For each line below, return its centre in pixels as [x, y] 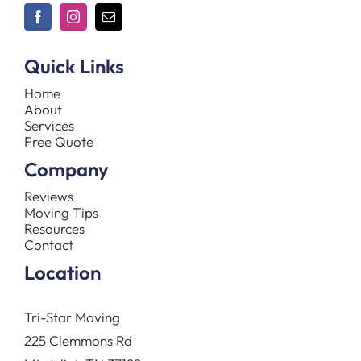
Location [62, 273]
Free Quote [58, 142]
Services [49, 126]
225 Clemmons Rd [78, 341]
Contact [48, 245]
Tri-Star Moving [72, 317]
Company [66, 170]
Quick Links [74, 66]
